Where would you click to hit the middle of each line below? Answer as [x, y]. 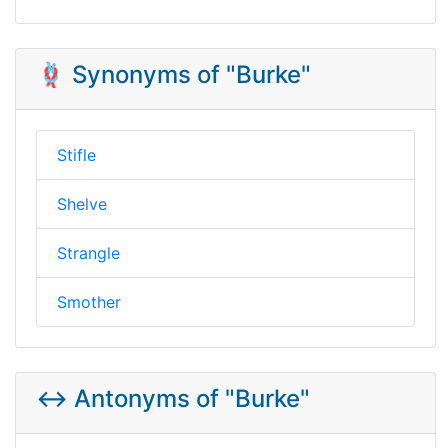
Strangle [88, 252]
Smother [89, 301]
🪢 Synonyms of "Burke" [173, 74]
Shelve [82, 203]
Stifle [76, 154]
